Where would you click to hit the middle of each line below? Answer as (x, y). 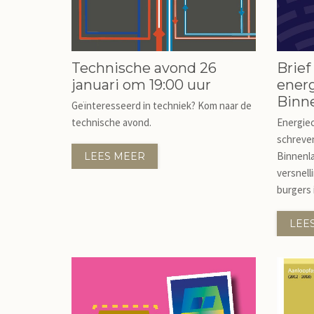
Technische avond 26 (144, 68)
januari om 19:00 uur (141, 85)
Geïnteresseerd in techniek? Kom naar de (162, 105)
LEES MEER (115, 156)
